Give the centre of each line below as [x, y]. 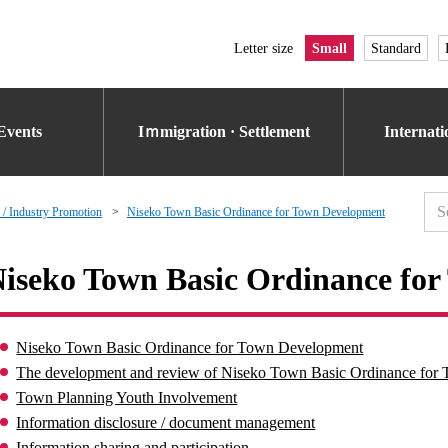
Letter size [263, 48]
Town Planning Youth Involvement [127, 397]
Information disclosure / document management [166, 422]
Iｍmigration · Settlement [224, 131]
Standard [396, 48]
